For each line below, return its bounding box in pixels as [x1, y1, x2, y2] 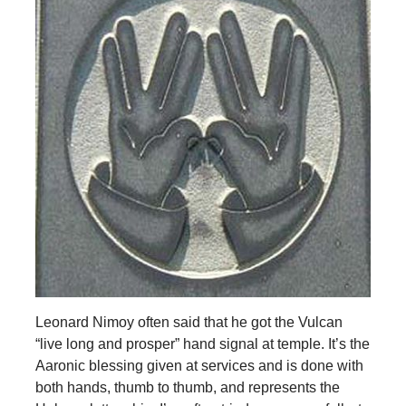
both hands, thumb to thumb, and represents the [34, 379, 340, 395]
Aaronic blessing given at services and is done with [34, 357, 363, 373]
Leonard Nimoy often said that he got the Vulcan [34, 314, 343, 330]
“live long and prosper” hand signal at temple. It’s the [34, 335, 370, 352]
